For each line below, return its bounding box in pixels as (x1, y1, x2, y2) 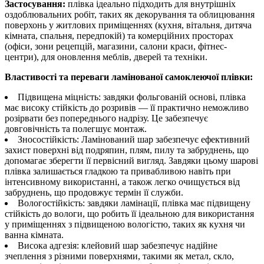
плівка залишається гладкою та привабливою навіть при (5, 166, 231, 177)
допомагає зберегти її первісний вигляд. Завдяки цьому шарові (5, 156, 258, 166)
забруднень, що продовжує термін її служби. (5, 187, 183, 198)
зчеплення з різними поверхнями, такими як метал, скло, (5, 251, 234, 262)
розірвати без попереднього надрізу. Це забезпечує (5, 113, 208, 124)
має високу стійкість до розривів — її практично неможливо (5, 103, 249, 113)
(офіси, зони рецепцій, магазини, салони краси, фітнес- (5, 41, 227, 52)
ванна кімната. (5, 230, 64, 240)
